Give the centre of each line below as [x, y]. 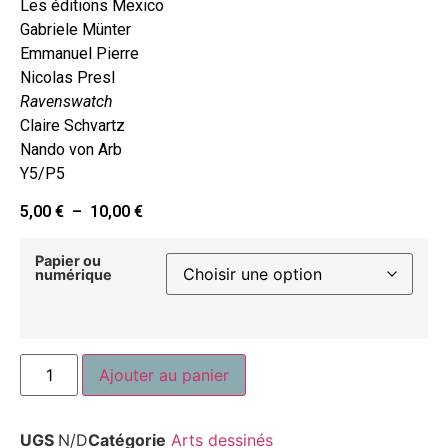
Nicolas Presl [67, 77]
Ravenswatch [66, 101]
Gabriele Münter [75, 29]
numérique [73, 275]
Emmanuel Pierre [79, 53]
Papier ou [68, 261]
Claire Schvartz [72, 125]
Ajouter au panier [164, 374]
